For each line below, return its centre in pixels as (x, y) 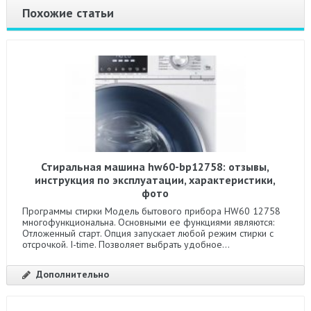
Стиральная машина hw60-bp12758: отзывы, (155, 167)
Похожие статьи (68, 13)
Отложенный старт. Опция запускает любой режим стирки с (148, 233)
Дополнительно (72, 274)
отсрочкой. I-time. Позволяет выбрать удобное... (126, 244)
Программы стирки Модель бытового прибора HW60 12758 (151, 211)
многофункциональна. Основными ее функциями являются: (148, 222)
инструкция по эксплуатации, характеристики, (155, 180)
